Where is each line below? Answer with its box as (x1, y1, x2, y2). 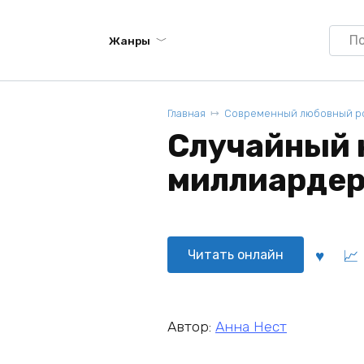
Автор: (167, 318, 215, 335)
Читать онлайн (188, 246, 284, 262)
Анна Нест (215, 318, 287, 335)
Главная (167, 107, 206, 119)
